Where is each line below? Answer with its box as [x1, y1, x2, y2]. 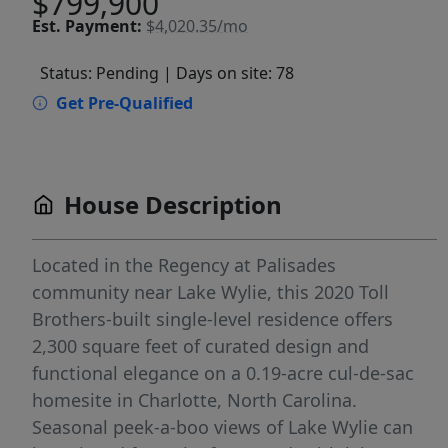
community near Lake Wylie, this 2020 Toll [32, 280, 389, 305]
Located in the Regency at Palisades [32, 253, 336, 278]
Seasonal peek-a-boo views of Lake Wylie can [32, 415, 413, 440]
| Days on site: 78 [163, 62, 294, 85]
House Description [64, 188, 282, 222]
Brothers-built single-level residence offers [32, 307, 393, 332]
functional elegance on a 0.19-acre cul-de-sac [32, 361, 414, 386]
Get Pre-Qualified [56, 92, 193, 115]
